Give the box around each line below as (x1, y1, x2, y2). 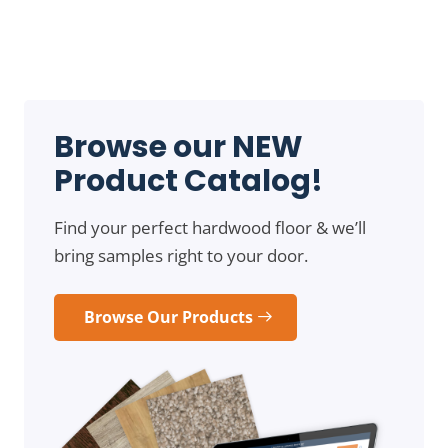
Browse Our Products (84, 305, 253, 328)
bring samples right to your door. (54, 243, 308, 267)
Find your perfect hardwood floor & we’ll (54, 215, 366, 239)
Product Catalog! (54, 159, 323, 202)
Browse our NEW (54, 125, 303, 168)
